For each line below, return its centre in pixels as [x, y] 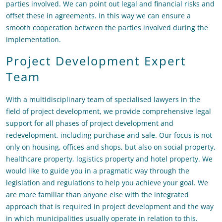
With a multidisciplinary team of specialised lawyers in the [103, 100]
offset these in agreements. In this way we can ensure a [98, 16]
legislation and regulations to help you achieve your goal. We [107, 183]
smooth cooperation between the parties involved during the [107, 28]
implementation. [33, 40]
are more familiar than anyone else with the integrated [97, 195]
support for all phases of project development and [90, 123]
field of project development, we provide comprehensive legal [109, 111]
